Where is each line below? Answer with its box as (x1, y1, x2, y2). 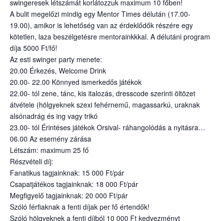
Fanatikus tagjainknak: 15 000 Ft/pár (10, 168, 124, 178)
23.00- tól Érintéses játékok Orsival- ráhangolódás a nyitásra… (10, 122, 205, 132)
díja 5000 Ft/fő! (10, 43, 57, 53)
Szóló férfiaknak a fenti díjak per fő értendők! (10, 202, 149, 212)
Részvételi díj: (10, 156, 53, 166)
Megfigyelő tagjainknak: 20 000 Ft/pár (10, 190, 128, 200)
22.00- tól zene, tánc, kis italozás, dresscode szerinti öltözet (10, 88, 195, 98)
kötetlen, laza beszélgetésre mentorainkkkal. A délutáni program (10, 32, 210, 41)
